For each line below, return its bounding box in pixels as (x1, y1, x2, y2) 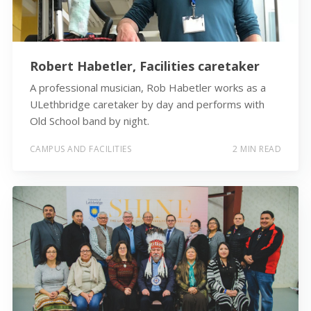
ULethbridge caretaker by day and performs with (29, 96, 264, 111)
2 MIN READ (233, 143, 282, 155)
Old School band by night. (29, 113, 149, 128)
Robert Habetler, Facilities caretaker (29, 57, 260, 74)
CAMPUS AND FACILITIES (29, 143, 132, 155)
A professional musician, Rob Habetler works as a (29, 80, 266, 94)
